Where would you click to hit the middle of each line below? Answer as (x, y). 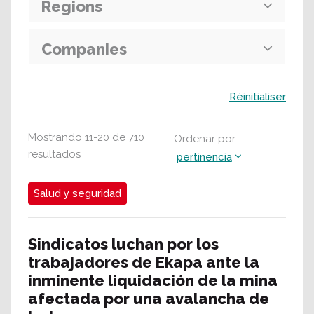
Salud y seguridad (77, 193)
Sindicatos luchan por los (123, 244)
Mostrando (55, 137)
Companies (84, 49)
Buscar (42, 91)
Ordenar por (204, 139)
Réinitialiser (258, 97)
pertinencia (204, 157)
